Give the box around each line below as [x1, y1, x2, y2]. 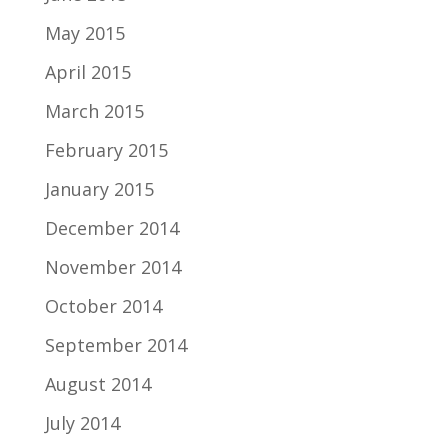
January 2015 [44, 177, 154, 201]
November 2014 [44, 255, 181, 279]
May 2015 [44, 21, 125, 45]
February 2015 [44, 138, 168, 162]
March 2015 [44, 99, 144, 123]
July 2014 [44, 411, 120, 435]
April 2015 [44, 60, 131, 84]
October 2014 [44, 294, 162, 318]
